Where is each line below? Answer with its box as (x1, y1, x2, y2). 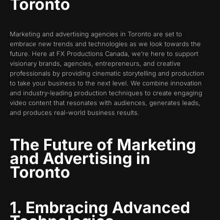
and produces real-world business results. (10, 108, 139, 116)
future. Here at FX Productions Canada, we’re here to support (10, 49, 198, 57)
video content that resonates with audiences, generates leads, (10, 98, 200, 107)
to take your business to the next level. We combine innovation (10, 79, 202, 87)
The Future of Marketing (10, 135, 196, 155)
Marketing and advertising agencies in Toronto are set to (10, 29, 182, 38)
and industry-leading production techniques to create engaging (10, 88, 202, 97)
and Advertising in (10, 149, 150, 168)
